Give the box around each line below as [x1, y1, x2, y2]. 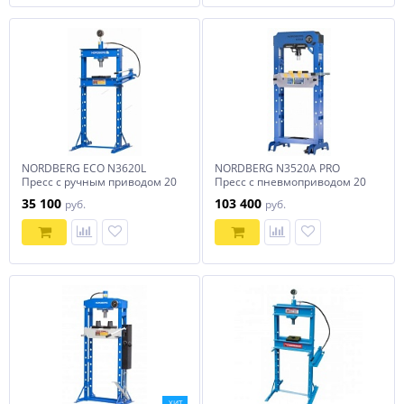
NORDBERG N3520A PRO [215, 161, 340, 176]
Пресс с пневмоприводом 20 [215, 174, 366, 189]
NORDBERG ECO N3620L [22, 161, 146, 176]
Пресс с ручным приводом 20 [22, 174, 177, 189]
